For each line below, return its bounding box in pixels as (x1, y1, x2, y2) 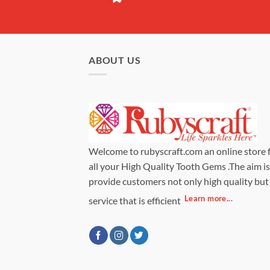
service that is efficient (89, 195, 183, 207)
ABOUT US (89, 54, 141, 66)
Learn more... (184, 193, 233, 203)
